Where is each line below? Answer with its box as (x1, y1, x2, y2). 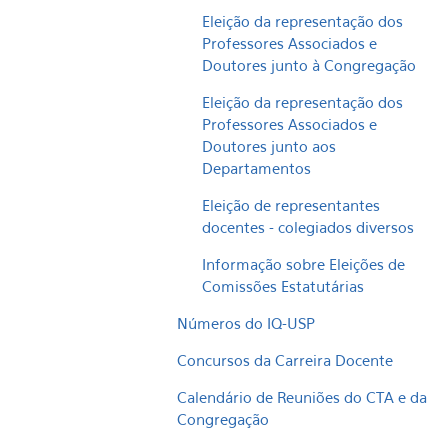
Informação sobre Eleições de (202, 255, 405, 273)
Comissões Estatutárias (202, 277, 364, 295)
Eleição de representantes (202, 196, 380, 214)
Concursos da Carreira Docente (177, 351, 393, 369)
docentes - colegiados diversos (202, 218, 414, 236)
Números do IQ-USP (177, 314, 315, 332)
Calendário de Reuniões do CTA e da (177, 388, 427, 406)
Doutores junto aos (202, 137, 336, 155)
